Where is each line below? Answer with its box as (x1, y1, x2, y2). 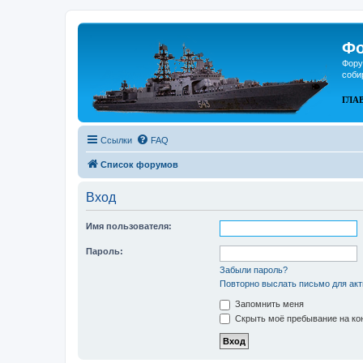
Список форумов (100, 160, 178, 169)
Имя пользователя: (86, 221, 172, 231)
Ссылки (100, 135, 132, 145)
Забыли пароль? (220, 265, 288, 275)
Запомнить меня (233, 299, 304, 309)
